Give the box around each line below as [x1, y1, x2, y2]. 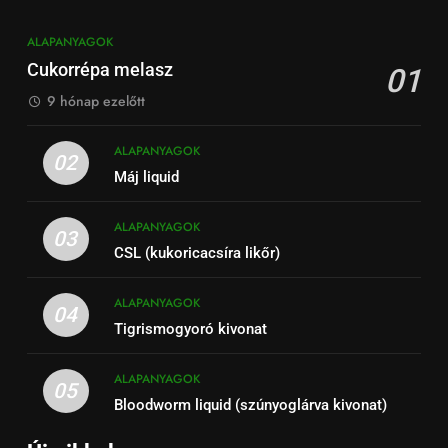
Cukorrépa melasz [27, 60, 173, 81]
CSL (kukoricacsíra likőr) [113, 244, 280, 263]
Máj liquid [113, 168, 179, 187]
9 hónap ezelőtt [47, 91, 145, 112]
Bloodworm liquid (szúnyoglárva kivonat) [113, 396, 387, 415]
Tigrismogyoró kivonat [113, 320, 267, 339]
